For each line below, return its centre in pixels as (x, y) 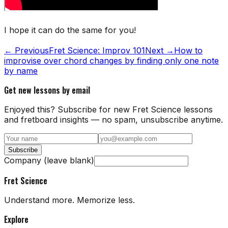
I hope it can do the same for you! (70, 30)
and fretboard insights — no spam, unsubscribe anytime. (113, 119)
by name (21, 70)
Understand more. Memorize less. (69, 200)
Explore (16, 219)
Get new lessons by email (47, 90)
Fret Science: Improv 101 (97, 50)
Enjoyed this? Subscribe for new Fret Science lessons (108, 109)
